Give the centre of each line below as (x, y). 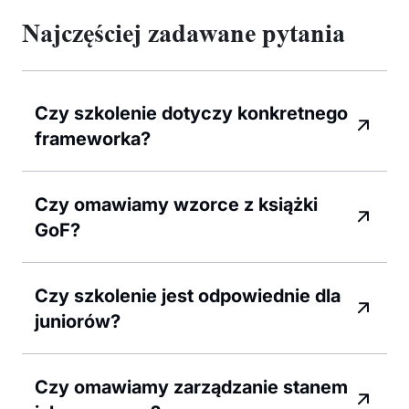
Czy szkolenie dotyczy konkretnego (191, 113)
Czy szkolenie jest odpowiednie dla (188, 295)
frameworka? (93, 138)
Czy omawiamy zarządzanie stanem (191, 387)
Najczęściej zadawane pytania (184, 33)
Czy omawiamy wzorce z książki (176, 204)
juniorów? (78, 321)
